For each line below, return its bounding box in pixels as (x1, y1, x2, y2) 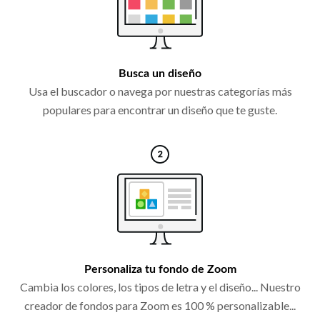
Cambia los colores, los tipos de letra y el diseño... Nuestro (19, 280, 301, 294)
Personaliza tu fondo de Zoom (84, 264, 236, 276)
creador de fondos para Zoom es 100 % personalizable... (24, 299, 296, 313)
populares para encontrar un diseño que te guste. (43, 103, 277, 117)
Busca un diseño (119, 68, 201, 80)
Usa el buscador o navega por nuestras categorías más (28, 84, 292, 99)
